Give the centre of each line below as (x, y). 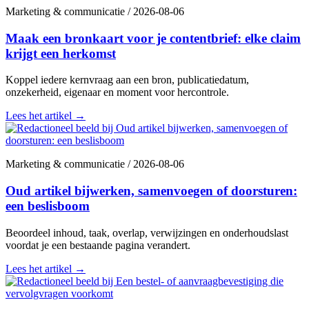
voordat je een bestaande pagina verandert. (98, 245)
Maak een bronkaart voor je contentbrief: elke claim (153, 38)
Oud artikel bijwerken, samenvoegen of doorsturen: (151, 191)
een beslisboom (48, 206)
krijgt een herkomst (61, 53)
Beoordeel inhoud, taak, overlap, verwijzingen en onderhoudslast (147, 232)
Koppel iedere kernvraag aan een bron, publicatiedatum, (127, 80)
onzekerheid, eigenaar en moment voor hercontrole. (117, 92)
